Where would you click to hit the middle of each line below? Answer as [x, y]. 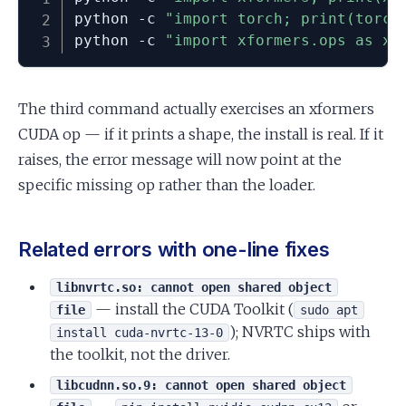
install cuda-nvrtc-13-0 [140, 332]
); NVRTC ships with [300, 331]
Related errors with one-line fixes [174, 249]
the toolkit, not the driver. [140, 354]
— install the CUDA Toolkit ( [193, 309]
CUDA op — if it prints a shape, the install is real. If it [201, 134]
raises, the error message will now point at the [180, 159]
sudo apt [329, 309]
